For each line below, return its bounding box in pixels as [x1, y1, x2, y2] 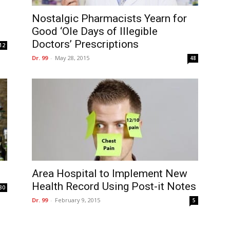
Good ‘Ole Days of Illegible [32, 25, 158, 37]
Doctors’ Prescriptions [32, 38, 139, 50]
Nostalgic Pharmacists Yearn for [32, 12, 187, 25]
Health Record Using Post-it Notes [32, 180, 196, 193]
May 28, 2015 [55, 54, 89, 62]
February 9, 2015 [55, 196, 100, 204]
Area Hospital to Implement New [32, 167, 187, 180]
